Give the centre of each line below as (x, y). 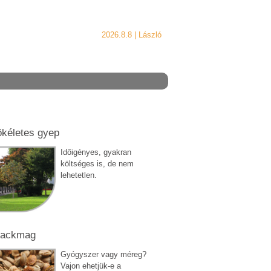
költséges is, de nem (97, 163)
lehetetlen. (78, 175)
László (150, 35)
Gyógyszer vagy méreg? (103, 254)
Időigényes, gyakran (96, 152)
